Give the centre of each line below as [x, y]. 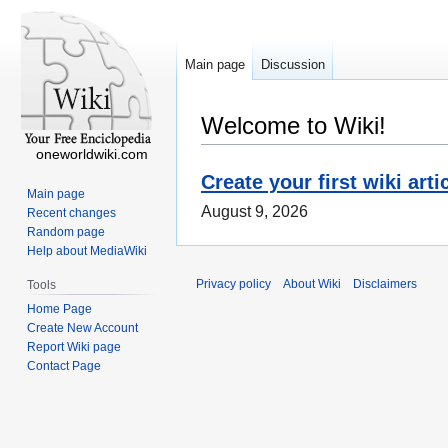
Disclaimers [385, 284]
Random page [66, 231]
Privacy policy [233, 284]
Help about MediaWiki [87, 250]
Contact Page [64, 365]
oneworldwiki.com [92, 154]
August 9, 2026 [254, 212]
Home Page [60, 308]
